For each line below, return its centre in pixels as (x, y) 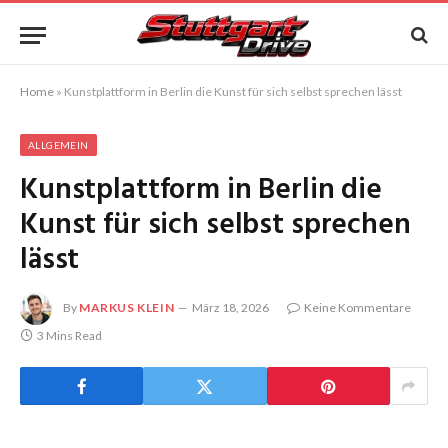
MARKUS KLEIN (127, 308)
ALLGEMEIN (58, 145)
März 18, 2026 (231, 308)
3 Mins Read (69, 335)
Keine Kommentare (358, 308)
